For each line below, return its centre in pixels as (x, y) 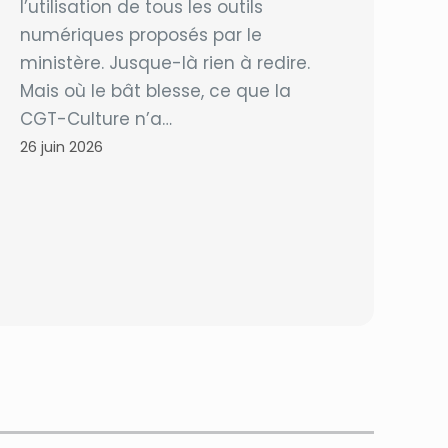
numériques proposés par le (141, 35)
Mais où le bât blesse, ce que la (156, 91)
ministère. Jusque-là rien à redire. (165, 63)
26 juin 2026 (62, 147)
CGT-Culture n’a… (96, 119)
